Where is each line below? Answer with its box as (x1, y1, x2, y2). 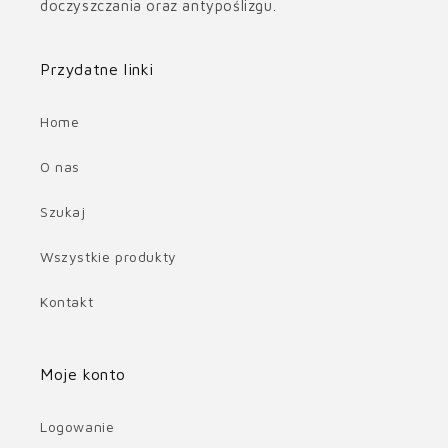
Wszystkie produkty (40, 248, 177, 266)
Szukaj (40, 203, 86, 221)
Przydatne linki (40, 60, 154, 79)
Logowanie (40, 418, 115, 436)
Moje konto (40, 365, 126, 384)
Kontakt (40, 293, 94, 311)
